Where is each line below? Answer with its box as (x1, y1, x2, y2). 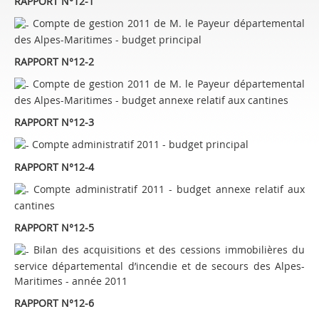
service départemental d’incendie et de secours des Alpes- (14, 258, 305, 273)
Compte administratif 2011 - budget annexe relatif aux (29, 182, 305, 197)
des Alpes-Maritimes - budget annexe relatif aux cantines (14, 93, 288, 107)
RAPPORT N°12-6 (14, 296, 94, 310)
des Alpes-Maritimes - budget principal (14, 32, 202, 46)
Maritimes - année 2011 (14, 273, 127, 288)
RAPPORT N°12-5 (14, 221, 94, 234)
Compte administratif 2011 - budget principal (29, 137, 249, 151)
